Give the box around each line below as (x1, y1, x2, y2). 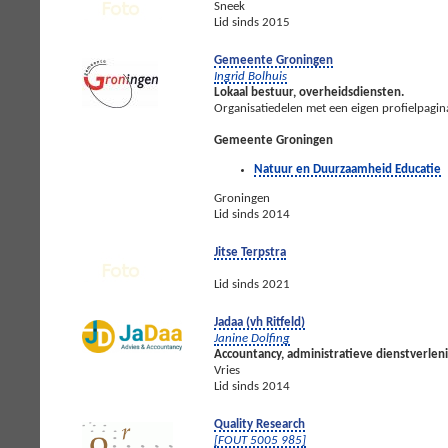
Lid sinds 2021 (214, 277, 290, 291)
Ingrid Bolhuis (214, 69, 287, 83)
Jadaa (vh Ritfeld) (214, 315, 305, 329)
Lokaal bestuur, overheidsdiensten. (214, 85, 404, 99)
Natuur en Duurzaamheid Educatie (254, 162, 441, 176)
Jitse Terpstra (214, 245, 286, 259)
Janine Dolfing (214, 331, 290, 345)
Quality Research (214, 417, 305, 431)
